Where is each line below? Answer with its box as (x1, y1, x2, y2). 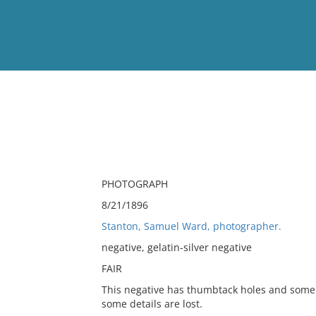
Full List (270, 133, 305, 143)
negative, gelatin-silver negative (101, 241, 252, 254)
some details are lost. (101, 297, 202, 310)
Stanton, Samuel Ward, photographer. (101, 219, 281, 233)
